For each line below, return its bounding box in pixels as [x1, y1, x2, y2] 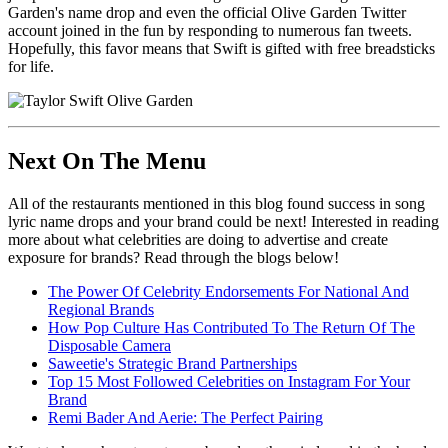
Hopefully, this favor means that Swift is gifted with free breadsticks [8, 39, 435, 57]
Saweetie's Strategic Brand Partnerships [48, 354, 297, 372]
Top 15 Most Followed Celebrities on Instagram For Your [48, 372, 410, 390]
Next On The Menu [8, 147, 206, 174]
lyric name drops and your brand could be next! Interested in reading [8, 212, 439, 230]
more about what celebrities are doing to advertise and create [8, 230, 388, 248]
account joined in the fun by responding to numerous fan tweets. [8, 21, 412, 39]
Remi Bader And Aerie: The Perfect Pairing [48, 408, 323, 426]
